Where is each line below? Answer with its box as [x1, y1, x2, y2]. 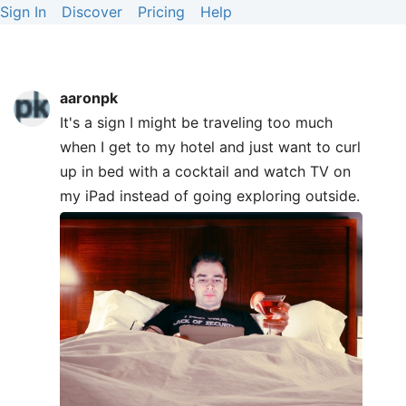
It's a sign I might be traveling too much [60, 113, 333, 131]
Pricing [138, 3, 185, 21]
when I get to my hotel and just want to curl [60, 138, 361, 156]
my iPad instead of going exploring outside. [60, 187, 360, 205]
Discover [62, 3, 122, 21]
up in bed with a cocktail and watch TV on [60, 162, 351, 180]
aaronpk [60, 89, 118, 107]
